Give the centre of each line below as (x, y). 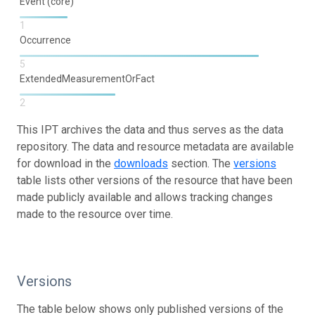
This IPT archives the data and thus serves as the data (150, 129)
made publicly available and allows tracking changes (145, 197)
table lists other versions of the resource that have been (155, 180)
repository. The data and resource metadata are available (155, 146)
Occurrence (46, 40)
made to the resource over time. (95, 214)
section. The (201, 163)
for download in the (65, 163)
